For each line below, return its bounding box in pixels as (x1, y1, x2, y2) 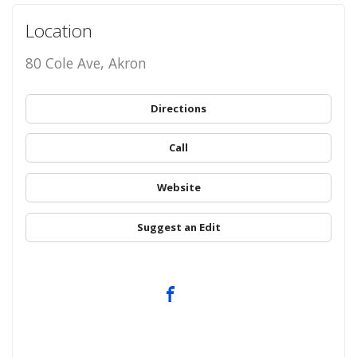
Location (25, 18, 92, 43)
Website (156, 179, 201, 194)
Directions (151, 100, 206, 116)
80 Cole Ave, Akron (25, 53, 147, 73)
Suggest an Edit (136, 219, 221, 234)
